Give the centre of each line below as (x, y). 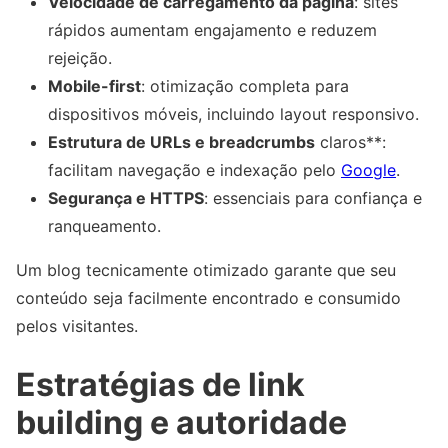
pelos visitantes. (77, 325)
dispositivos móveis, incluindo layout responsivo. (233, 113)
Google (368, 169)
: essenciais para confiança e (313, 197)
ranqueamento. (104, 225)
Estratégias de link (160, 385)
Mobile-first (94, 85)
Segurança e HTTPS (126, 197)
